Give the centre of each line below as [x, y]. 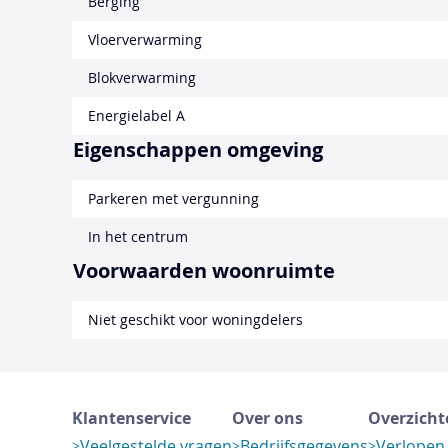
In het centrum [138, 237]
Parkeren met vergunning [173, 199]
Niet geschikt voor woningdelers [195, 320]
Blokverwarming [142, 78]
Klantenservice [131, 418]
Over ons [267, 418]
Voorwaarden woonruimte [204, 271]
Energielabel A [136, 116]
